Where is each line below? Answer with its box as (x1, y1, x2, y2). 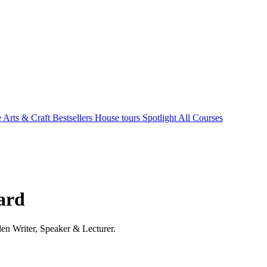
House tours (95, 113, 142, 123)
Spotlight (142, 113, 178, 123)
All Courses (178, 113, 223, 123)
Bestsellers (52, 113, 95, 123)
